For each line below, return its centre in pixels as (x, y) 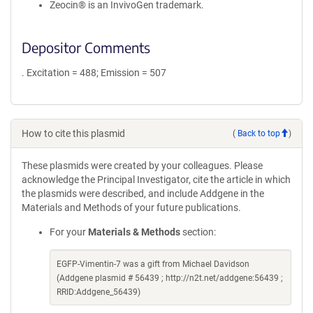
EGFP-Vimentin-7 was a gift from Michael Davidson (153, 264)
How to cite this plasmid (73, 133)
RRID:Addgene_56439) (99, 292)
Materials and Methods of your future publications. (131, 208)
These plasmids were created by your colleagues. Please (142, 166)
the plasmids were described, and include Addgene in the (143, 194)
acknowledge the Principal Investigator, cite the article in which (156, 180)
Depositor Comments (86, 47)
